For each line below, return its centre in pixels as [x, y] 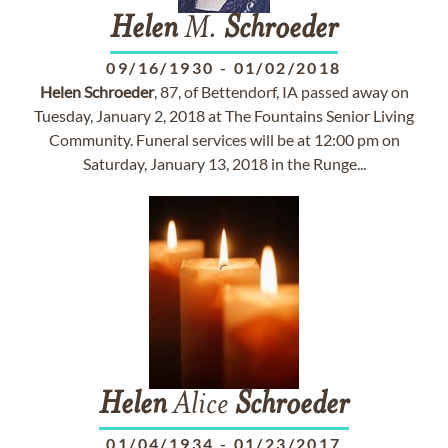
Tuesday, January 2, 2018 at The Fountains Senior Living [224, 115]
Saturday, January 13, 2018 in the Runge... [224, 163]
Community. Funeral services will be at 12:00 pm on [224, 139]
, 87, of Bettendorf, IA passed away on [281, 91]
